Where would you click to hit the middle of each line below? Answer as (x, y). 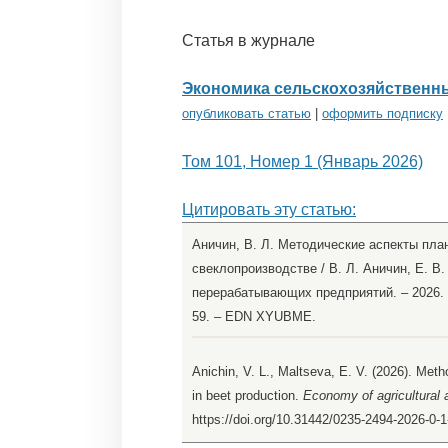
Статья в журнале (248, 41)
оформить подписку (382, 114)
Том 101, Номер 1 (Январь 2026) (302, 162)
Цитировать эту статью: (269, 210)
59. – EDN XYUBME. (254, 317)
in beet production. (247, 396)
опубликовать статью (246, 114)
